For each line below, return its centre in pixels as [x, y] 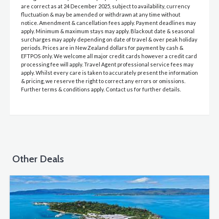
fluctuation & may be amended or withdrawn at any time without [101, 15]
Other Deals [37, 159]
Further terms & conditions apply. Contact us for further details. [101, 89]
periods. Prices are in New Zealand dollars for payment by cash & [102, 48]
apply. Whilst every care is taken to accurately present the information [109, 73]
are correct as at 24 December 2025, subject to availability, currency [106, 6]
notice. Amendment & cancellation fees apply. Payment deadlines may [109, 23]
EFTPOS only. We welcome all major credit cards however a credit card [109, 56]
